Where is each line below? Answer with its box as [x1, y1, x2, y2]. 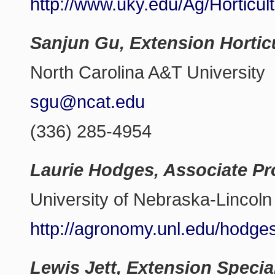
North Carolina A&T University [30, 63, 266, 82]
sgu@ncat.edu [30, 92, 145, 112]
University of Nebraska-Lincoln [30, 190, 273, 209]
